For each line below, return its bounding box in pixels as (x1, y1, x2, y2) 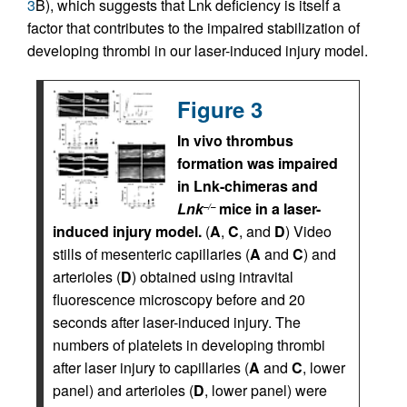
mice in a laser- (215, 198, 321, 220)
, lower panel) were (204, 380, 327, 402)
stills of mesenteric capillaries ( (53, 243, 250, 265)
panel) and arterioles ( (53, 380, 194, 402)
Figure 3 (177, 94, 263, 125)
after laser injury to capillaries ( (53, 357, 249, 379)
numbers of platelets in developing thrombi (53, 334, 325, 356)
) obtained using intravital (132, 266, 293, 288)
